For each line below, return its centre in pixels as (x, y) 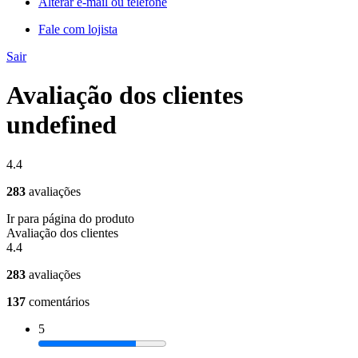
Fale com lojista (78, 29)
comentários (59, 301)
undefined (62, 125)
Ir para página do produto (70, 218)
